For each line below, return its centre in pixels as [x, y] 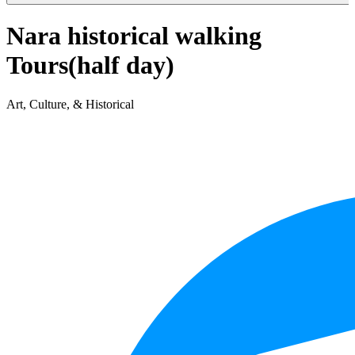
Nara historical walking [134, 36]
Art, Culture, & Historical [70, 104]
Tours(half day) [90, 65]
